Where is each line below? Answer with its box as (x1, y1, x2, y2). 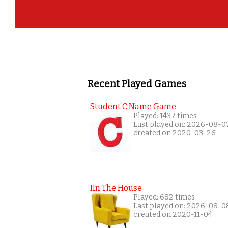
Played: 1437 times (133, 111, 197, 120)
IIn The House (90, 183, 142, 193)
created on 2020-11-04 (133, 210, 212, 219)
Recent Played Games (88, 78, 186, 90)
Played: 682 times (133, 192, 195, 202)
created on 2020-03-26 (133, 128, 216, 137)
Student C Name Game (90, 101, 176, 111)
